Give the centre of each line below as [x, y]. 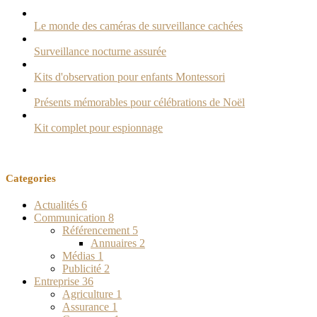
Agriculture [89, 294]
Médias [80, 255]
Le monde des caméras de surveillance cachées [138, 25]
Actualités [58, 204]
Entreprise [58, 281]
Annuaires [115, 243]
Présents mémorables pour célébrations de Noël [139, 102]
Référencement [97, 230]
